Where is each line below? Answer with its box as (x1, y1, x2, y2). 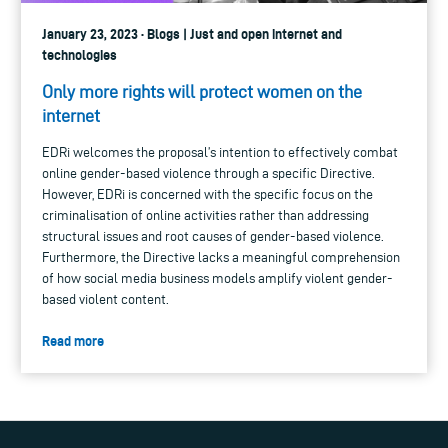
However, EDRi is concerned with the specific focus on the (42, 187, 373, 203)
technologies (42, 47, 117, 64)
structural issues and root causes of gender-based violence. (42, 229, 384, 245)
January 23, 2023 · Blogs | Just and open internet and (42, 26, 342, 43)
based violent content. (42, 292, 169, 308)
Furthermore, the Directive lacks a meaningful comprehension (42, 250, 400, 266)
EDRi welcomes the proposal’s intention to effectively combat (42, 145, 398, 161)
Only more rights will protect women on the (42, 82, 362, 102)
